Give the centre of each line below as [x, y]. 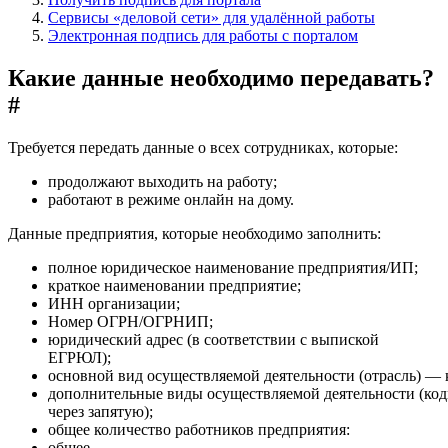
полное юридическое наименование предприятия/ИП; [233, 267]
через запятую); [100, 411]
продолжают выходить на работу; [162, 181]
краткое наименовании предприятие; [174, 285]
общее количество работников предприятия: [199, 429]
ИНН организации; [114, 303]
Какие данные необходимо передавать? [221, 77]
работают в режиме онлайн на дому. [171, 199]
